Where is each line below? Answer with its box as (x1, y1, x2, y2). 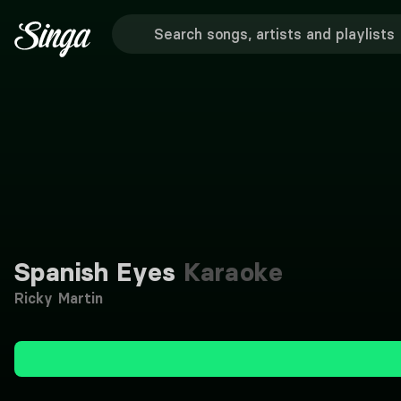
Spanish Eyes (14, 257, 176, 287)
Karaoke (175, 257, 283, 287)
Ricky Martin (14, 289, 104, 307)
